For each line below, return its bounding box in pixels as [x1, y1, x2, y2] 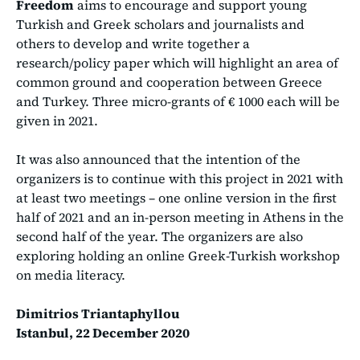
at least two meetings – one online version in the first [16, 188, 337, 207]
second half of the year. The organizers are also [16, 227, 303, 245]
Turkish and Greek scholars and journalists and [16, 14, 305, 33]
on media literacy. [16, 265, 125, 284]
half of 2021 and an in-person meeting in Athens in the [16, 207, 344, 226]
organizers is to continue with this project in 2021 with [16, 169, 343, 187]
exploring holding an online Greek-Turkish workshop [16, 246, 340, 264]
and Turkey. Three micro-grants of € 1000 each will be [16, 92, 340, 110]
